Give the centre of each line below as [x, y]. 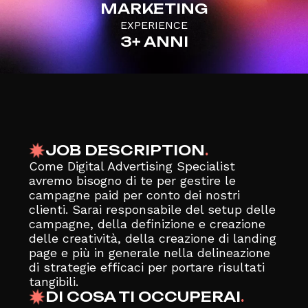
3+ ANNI [154, 42]
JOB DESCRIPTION [125, 150]
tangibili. [53, 281]
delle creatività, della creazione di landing [152, 238]
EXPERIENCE [154, 25]
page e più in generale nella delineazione [149, 252]
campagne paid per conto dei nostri [134, 195]
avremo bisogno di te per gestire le [132, 180]
